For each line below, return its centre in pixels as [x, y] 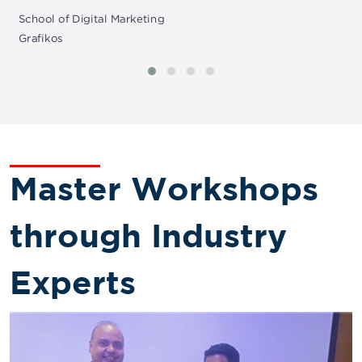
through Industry [148, 235]
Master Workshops [164, 188]
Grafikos [40, 38]
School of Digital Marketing [91, 19]
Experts [73, 282]
